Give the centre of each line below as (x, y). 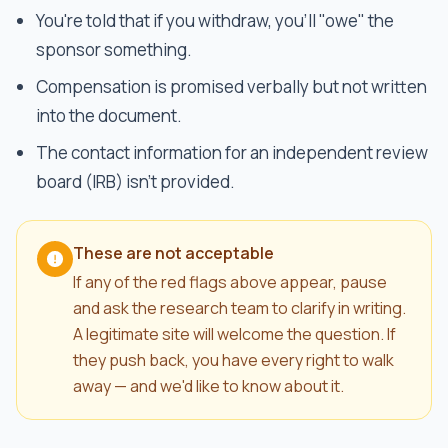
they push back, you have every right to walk (233, 360)
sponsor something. (114, 49)
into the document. (109, 115)
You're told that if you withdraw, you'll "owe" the (215, 20)
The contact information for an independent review (232, 152)
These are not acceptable (173, 253)
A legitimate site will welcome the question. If (234, 334)
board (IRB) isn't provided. (135, 181)
